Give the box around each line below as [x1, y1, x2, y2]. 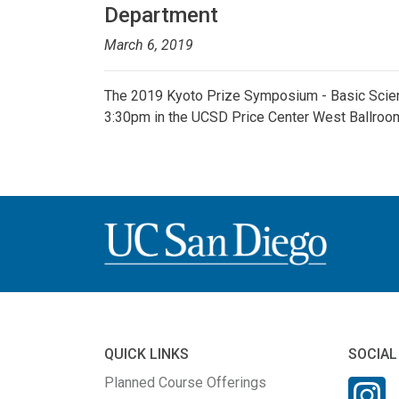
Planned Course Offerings [104, 373, 266, 391]
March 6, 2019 [104, 37, 193, 53]
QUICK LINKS [104, 345, 189, 362]
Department [104, 3, 218, 28]
